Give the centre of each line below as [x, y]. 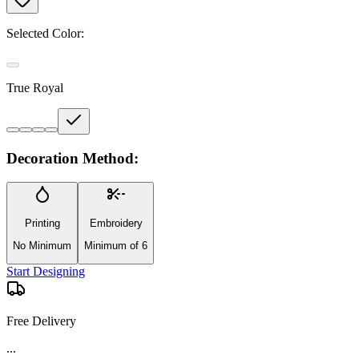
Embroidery [116, 223]
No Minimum [42, 245]
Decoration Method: [73, 158]
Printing [42, 223]
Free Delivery [41, 321]
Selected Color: [45, 33]
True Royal [35, 87]
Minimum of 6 [116, 245]
